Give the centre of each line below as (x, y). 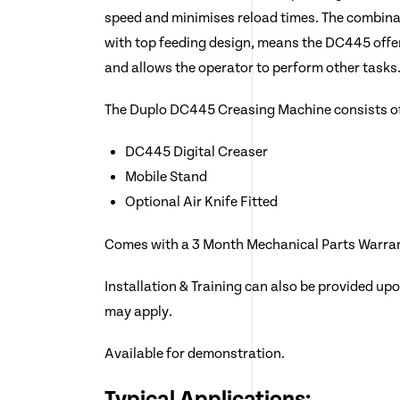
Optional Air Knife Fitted (201, 202)
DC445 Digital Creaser (196, 152)
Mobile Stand (166, 177)
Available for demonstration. (195, 354)
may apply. (139, 312)
